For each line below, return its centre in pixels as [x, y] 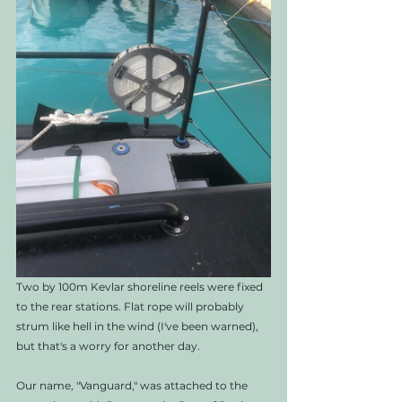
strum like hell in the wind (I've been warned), [139, 327]
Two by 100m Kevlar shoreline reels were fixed [141, 287]
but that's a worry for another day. [108, 346]
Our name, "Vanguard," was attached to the [133, 386]
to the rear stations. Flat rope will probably [131, 307]
